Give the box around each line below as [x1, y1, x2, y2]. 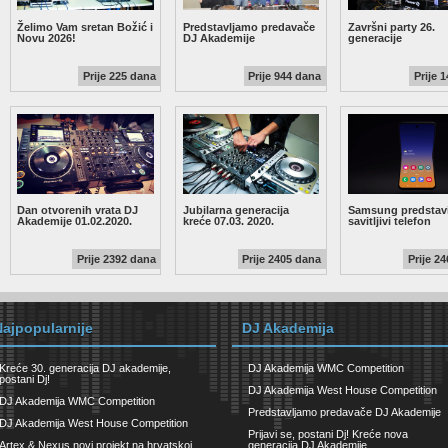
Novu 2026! [17, 31, 77, 44]
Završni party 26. [348, 20, 436, 33]
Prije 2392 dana [76, 252, 156, 265]
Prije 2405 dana [242, 252, 322, 265]
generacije [348, 31, 403, 44]
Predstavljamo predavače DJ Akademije [247, 406, 441, 419]
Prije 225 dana [82, 69, 156, 82]
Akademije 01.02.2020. [17, 214, 133, 227]
